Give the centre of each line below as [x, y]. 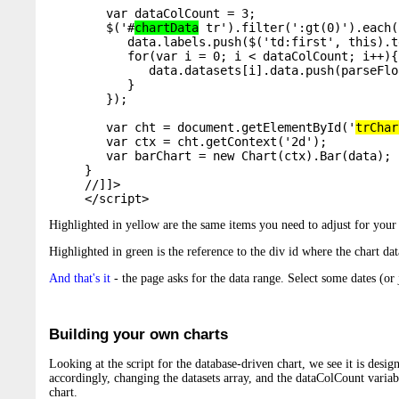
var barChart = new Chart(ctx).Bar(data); [238, 156]
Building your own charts [138, 334]
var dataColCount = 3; [177, 13]
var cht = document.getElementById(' [220, 127]
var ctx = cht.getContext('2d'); [206, 142]
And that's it [80, 278]
